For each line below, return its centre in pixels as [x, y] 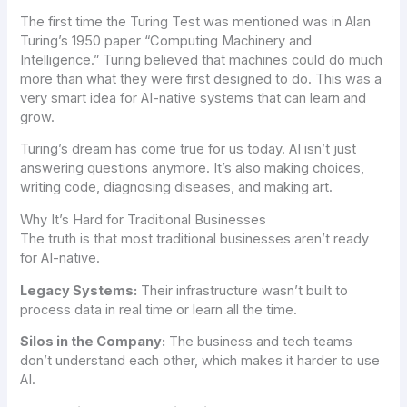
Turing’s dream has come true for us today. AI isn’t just [189, 149]
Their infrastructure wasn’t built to [243, 290]
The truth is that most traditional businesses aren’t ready [195, 239]
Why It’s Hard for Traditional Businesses [144, 220]
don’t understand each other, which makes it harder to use [200, 361]
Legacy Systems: [79, 290]
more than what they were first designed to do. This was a [201, 79]
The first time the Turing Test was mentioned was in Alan [196, 21]
